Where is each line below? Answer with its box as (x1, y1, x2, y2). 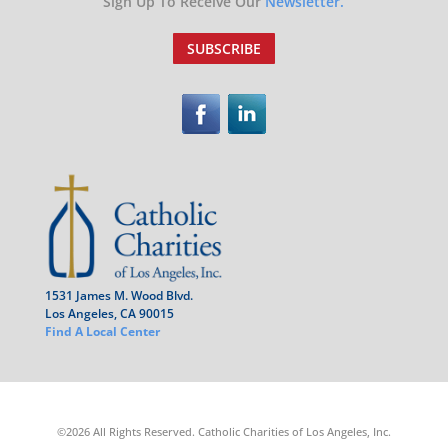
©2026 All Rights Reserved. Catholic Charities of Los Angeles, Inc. (56, 423, 391, 439)
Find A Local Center (44, 322, 160, 340)
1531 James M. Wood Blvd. (44, 286, 193, 304)
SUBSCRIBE (186, 39, 261, 59)
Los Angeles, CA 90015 (44, 304, 174, 322)
